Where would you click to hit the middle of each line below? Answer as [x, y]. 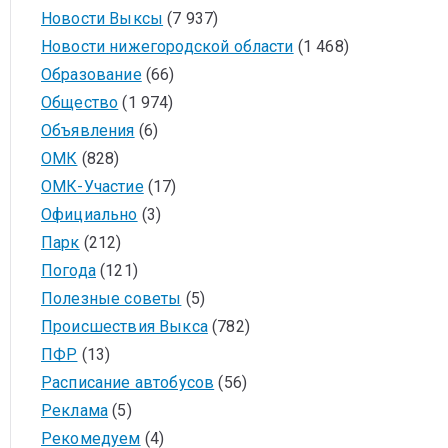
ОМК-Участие [92, 186]
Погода [68, 270]
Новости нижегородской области [167, 46]
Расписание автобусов [128, 382]
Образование [91, 74]
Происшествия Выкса [124, 326]
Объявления [88, 130]
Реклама [75, 410]
